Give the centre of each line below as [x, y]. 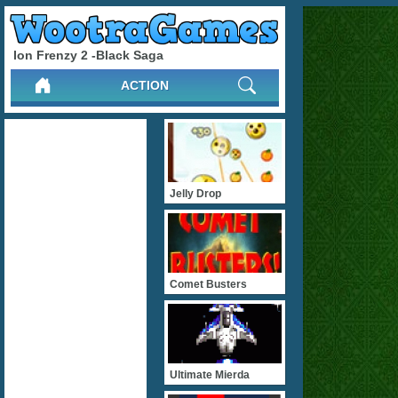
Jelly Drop [195, 194]
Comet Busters [208, 284]
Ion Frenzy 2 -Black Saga [88, 55]
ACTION [145, 85]
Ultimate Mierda [210, 375]
